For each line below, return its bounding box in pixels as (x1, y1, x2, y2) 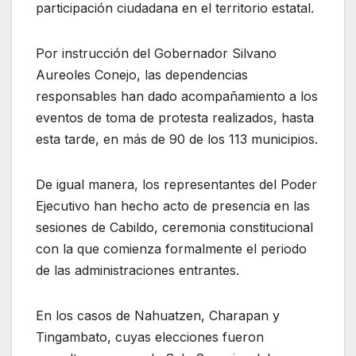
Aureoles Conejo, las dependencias (36, 66, 248, 83)
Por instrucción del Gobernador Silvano (36, 44, 277, 61)
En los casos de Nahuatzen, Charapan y (36, 307, 280, 323)
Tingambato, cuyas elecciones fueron (36, 328, 264, 345)
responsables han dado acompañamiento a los (36, 87, 318, 104)
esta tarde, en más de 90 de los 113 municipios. (36, 130, 318, 147)
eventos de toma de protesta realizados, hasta (36, 109, 314, 126)
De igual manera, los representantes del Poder (36, 176, 317, 192)
